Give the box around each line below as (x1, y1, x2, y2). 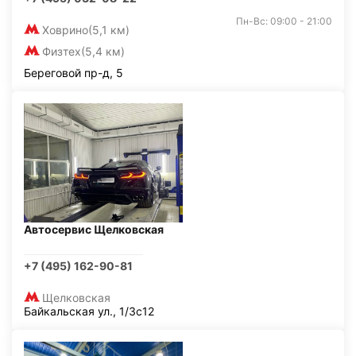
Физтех (42, 44, 81, 58)
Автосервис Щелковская (24, 222, 164, 236)
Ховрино (42, 23, 88, 37)
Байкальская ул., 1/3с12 (24, 304, 154, 318)
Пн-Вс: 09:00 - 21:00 (236, 15, 332, 27)
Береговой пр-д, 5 (24, 66, 123, 79)
